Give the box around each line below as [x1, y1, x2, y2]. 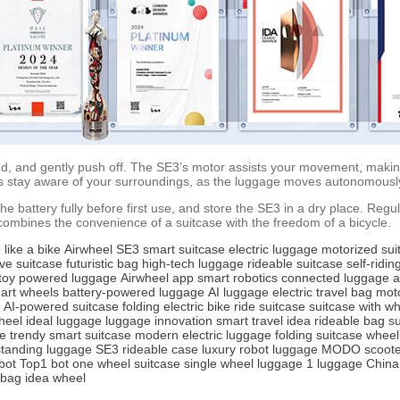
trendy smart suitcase [10, 328, 131, 343]
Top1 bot [20, 356, 69, 371]
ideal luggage [26, 313, 102, 329]
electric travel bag [272, 285, 372, 300]
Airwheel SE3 [64, 242, 139, 257]
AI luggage [208, 285, 269, 300]
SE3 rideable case [96, 342, 198, 357]
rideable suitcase [247, 256, 343, 271]
